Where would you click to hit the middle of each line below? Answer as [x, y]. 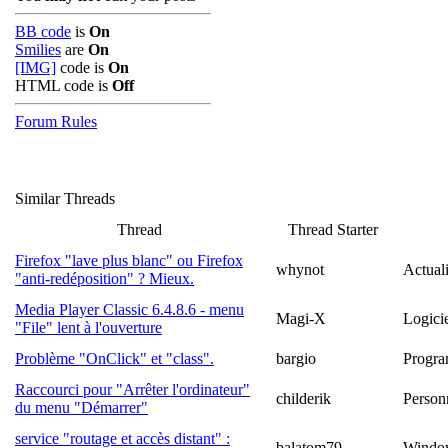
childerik [303, 398]
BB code [43, 31]
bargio [296, 358]
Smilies [38, 49]
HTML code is [63, 85]
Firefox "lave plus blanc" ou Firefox [129, 260]
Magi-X [301, 318]
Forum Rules [56, 121]
